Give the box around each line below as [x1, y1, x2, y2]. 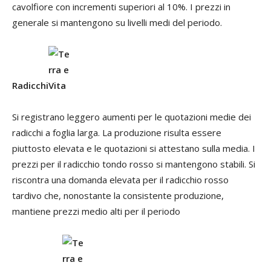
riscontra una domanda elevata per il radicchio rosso [12, 173, 229, 186]
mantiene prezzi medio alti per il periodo [12, 204, 180, 217]
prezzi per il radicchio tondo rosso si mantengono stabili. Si [12, 157, 255, 170]
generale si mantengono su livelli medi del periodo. [12, 16, 222, 28]
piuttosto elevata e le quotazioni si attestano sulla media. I [12, 142, 255, 154]
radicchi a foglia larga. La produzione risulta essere [12, 126, 221, 139]
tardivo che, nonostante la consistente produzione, [12, 189, 224, 201]
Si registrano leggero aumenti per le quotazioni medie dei [12, 110, 251, 123]
